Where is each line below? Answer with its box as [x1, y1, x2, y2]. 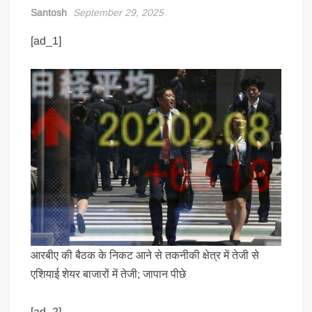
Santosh [31, 6, 68, 18]
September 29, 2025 [73, 6, 164, 18]
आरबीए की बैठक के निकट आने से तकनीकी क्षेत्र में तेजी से [31, 249, 260, 261]
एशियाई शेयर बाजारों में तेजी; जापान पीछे [31, 267, 187, 280]
